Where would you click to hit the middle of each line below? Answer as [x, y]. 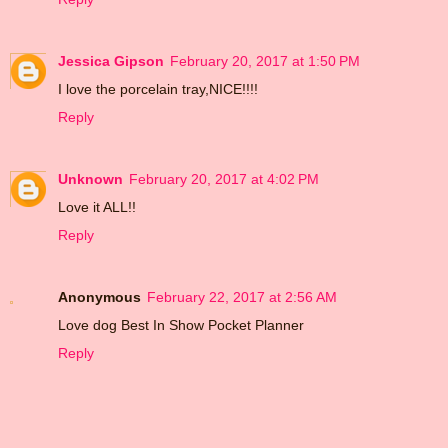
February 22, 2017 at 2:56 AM [242, 296]
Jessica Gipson [111, 60]
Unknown [90, 178]
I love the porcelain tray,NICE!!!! [158, 88]
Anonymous [99, 296]
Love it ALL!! [97, 206]
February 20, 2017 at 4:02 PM [224, 178]
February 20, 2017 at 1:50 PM [265, 60]
